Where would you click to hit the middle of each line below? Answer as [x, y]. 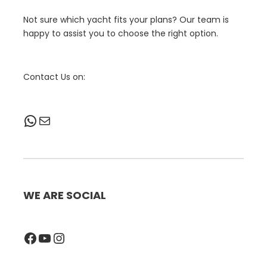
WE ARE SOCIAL [65, 195]
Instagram [59, 237]
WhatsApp [27, 120]
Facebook [27, 237]
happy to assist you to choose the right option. [121, 34]
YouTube [41, 237]
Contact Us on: [54, 77]
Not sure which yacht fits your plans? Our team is [126, 20]
